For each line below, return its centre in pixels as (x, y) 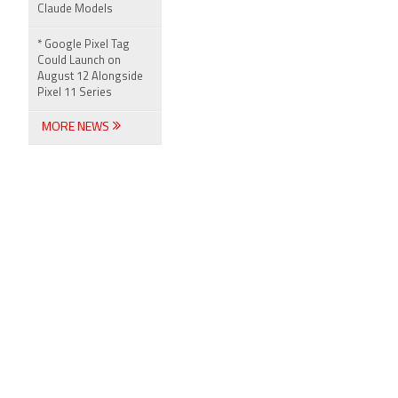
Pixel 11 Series (75, 93)
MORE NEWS (77, 127)
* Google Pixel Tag (84, 45)
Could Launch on (79, 61)
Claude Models (75, 9)
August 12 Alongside (90, 77)
